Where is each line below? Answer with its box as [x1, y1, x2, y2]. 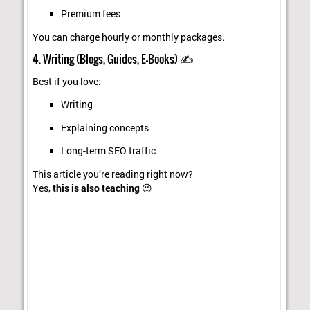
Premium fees [60, 8, 120, 21]
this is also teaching [53, 181, 140, 194]
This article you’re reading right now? [33, 167, 194, 181]
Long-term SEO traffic [60, 145, 156, 158]
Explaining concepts [60, 121, 149, 134]
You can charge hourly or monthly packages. [33, 30, 226, 44]
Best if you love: [33, 75, 102, 88]
